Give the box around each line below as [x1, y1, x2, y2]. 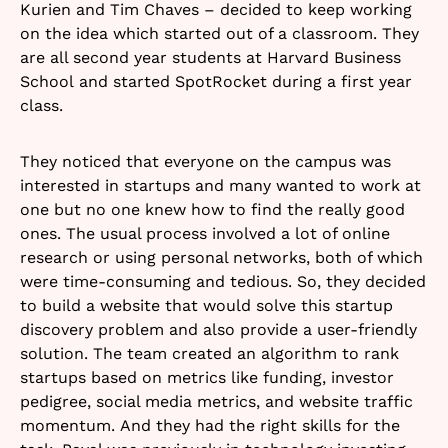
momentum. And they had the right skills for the [20, 415, 400, 435]
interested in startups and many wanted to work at [20, 175, 421, 195]
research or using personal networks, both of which [20, 247, 423, 267]
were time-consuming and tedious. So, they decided [20, 271, 426, 291]
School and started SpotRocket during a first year [20, 71, 412, 91]
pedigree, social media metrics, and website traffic [20, 391, 413, 411]
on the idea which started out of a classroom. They [20, 23, 419, 43]
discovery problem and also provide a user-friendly [20, 319, 417, 339]
